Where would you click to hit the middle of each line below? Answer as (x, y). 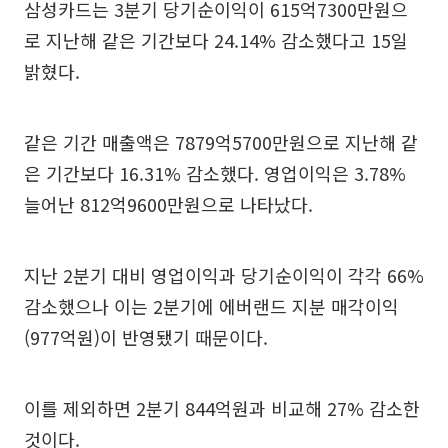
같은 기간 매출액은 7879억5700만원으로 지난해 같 (221, 142)
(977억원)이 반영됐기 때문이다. (146, 337)
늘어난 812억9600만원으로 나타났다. (168, 204)
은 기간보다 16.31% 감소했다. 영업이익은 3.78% (215, 173)
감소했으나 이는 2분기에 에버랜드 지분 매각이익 (211, 306)
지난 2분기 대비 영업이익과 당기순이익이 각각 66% (224, 275)
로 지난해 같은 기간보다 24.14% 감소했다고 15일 (216, 40)
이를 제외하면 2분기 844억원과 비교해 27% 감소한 (222, 408)
